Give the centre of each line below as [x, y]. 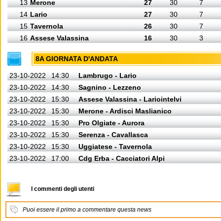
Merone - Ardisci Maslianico [125, 111]
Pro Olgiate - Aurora [111, 123]
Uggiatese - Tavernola [115, 147]
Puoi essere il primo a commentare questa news [87, 210]
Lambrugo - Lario [108, 75]
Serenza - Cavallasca [113, 135]
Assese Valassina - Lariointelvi [130, 99]
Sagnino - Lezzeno [110, 87]
